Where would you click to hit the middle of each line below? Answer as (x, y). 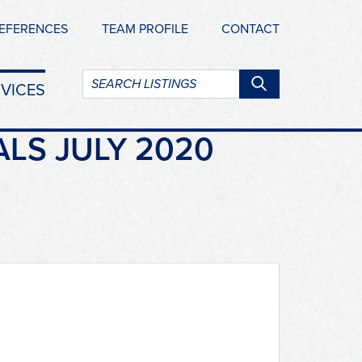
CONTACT (250, 29)
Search (99, 78)
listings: (102, 97)
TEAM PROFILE (145, 29)
